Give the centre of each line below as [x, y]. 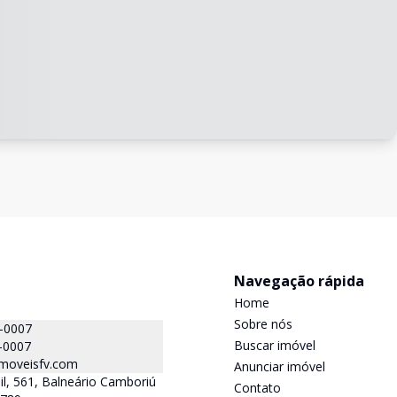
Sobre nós [263, 324]
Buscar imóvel [275, 345]
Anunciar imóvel [280, 366]
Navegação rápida [299, 281]
